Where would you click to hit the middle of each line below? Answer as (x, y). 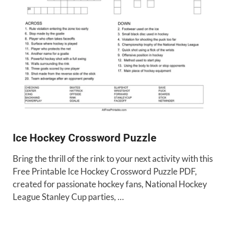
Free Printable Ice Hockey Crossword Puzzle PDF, (105, 171)
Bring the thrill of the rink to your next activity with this (113, 158)
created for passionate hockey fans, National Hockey (110, 184)
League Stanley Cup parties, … (68, 196)
